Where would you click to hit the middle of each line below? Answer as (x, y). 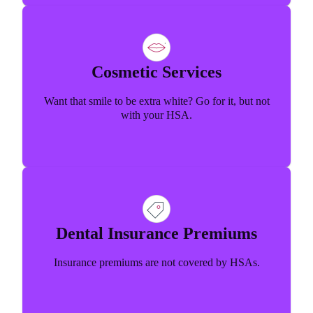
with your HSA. (156, 115)
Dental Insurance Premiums (156, 234)
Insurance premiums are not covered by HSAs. (156, 263)
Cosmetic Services (156, 72)
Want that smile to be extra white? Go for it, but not (156, 101)
